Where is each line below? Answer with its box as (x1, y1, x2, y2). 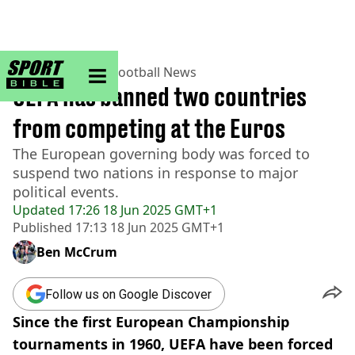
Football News (112, 63, 197, 81)
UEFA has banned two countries (13, 82, 307, 112)
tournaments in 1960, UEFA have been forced (13, 334, 333, 353)
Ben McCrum (36, 243, 117, 261)
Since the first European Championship (13, 312, 289, 331)
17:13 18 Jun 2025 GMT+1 (72, 219, 224, 236)
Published (13, 219, 72, 236)
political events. (13, 182, 119, 201)
